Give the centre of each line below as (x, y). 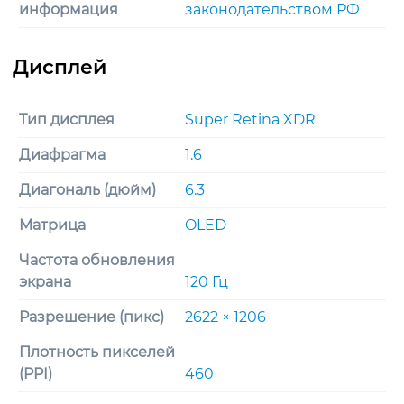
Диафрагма (62, 154)
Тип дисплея (67, 119)
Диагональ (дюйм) (87, 189)
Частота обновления (97, 260)
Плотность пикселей (97, 352)
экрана (45, 281)
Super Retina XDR (250, 119)
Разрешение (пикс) (92, 317)
